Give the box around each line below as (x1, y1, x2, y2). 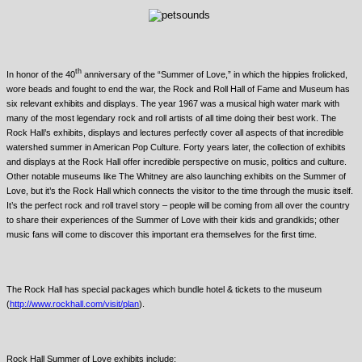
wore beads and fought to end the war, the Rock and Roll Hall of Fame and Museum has (6, 83, 350, 94)
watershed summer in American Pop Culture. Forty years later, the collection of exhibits (6, 141, 346, 152)
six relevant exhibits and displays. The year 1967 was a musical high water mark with (6, 98, 339, 108)
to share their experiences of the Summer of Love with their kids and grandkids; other (6, 214, 339, 225)
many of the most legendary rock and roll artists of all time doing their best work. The (6, 112, 336, 123)
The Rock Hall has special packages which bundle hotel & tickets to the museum (6, 284, 322, 294)
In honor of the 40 (6, 69, 75, 79)
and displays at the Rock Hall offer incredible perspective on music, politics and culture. (6, 156, 347, 166)
